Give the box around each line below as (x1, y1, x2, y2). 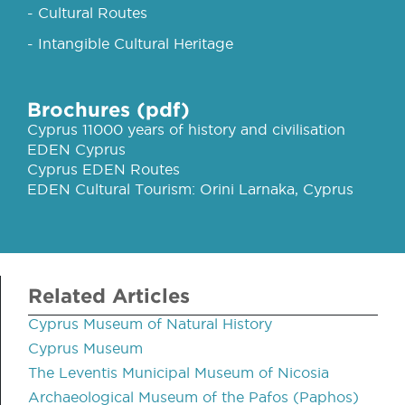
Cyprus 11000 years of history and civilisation (27, 120, 345, 137)
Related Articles (28, 283, 190, 306)
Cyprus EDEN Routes (27, 160, 180, 177)
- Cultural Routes (27, 4, 147, 21)
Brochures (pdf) (27, 97, 190, 120)
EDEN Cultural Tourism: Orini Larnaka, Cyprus (27, 180, 353, 197)
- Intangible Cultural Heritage (27, 34, 233, 52)
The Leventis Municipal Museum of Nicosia (28, 363, 329, 381)
